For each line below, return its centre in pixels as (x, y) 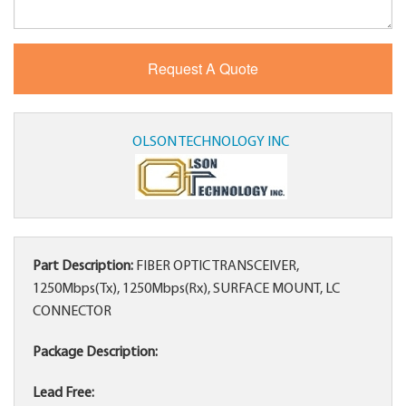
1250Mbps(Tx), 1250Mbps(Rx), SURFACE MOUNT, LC (186, 290)
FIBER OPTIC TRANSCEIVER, (216, 267)
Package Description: (95, 353)
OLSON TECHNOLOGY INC (211, 143)
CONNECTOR (72, 312)
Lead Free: (63, 394)
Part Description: (83, 267)
